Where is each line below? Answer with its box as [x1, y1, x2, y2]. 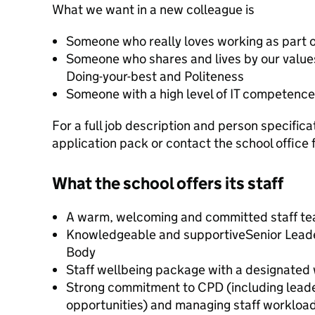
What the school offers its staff [52, 173, 283, 193]
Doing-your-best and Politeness [66, 68, 244, 84]
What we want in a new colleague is [52, 1, 255, 18]
